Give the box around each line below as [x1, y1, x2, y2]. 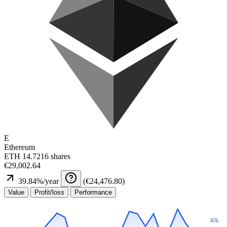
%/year [36, 177, 59, 185]
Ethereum [4, 143, 35, 152]
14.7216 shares [22, 152, 70, 161]
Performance [74, 188, 112, 196]
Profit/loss [34, 188, 64, 196]
